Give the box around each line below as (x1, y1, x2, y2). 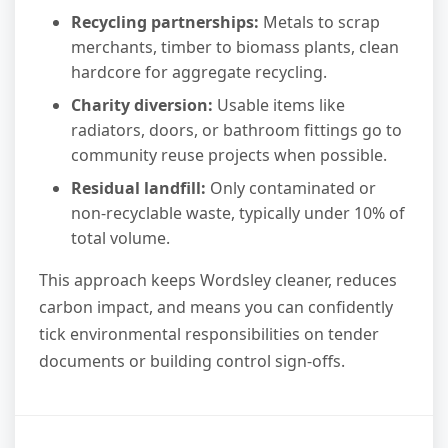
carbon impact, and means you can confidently (39, 296, 393, 319)
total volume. (71, 227, 170, 250)
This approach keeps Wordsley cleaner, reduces (39, 269, 397, 292)
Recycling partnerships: (71, 11, 259, 34)
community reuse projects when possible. (71, 144, 387, 167)
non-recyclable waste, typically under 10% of (71, 202, 405, 225)
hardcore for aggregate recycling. (71, 61, 327, 84)
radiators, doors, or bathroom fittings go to (71, 119, 402, 142)
